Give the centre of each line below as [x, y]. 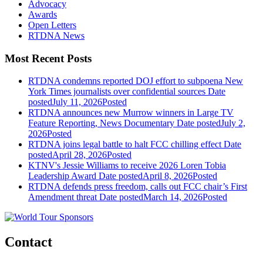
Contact [28, 242]
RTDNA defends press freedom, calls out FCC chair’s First [138, 187]
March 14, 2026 [173, 197]
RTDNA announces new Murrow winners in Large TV [131, 113]
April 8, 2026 [168, 176]
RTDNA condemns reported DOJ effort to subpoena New [136, 81]
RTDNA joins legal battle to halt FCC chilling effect [125, 144]
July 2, [233, 123]
